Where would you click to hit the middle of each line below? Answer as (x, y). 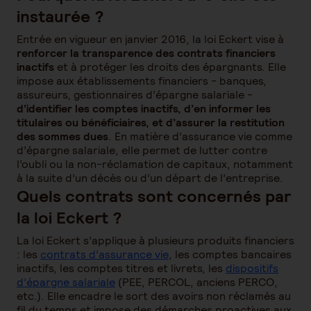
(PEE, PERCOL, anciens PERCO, (196, 282)
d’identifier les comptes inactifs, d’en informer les (144, 109)
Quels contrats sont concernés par (154, 196)
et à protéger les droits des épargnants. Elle (170, 67)
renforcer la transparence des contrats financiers (146, 53)
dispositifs (252, 268)
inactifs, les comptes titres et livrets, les (121, 268)
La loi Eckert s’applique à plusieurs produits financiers (155, 241)
